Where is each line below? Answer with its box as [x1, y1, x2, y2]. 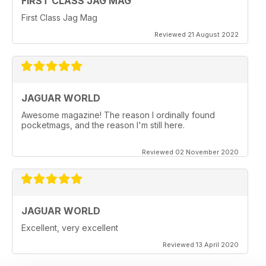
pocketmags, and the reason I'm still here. [21, 119, 185, 130]
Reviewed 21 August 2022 [154, 30, 239, 39]
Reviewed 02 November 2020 [142, 147, 239, 156]
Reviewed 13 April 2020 [163, 240, 239, 249]
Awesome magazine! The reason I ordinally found [21, 109, 215, 120]
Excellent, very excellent [21, 222, 118, 233]
